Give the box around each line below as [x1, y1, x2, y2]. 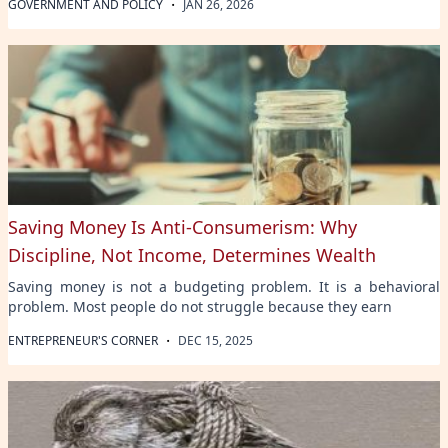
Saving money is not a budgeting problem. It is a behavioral [8, 276, 440, 296]
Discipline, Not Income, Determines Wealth [8, 242, 376, 267]
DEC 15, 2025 [178, 331, 253, 349]
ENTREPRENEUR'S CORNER [8, 331, 158, 349]
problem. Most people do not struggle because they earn [8, 296, 392, 316]
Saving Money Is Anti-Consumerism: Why [8, 214, 357, 239]
